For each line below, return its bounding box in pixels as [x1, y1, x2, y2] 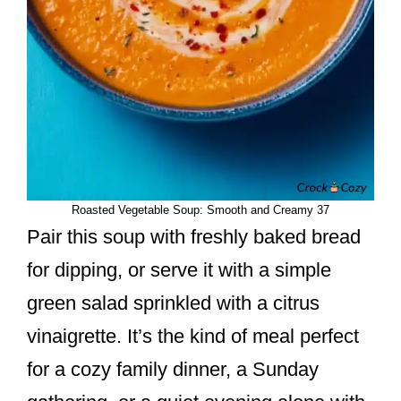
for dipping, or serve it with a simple [27, 259, 331, 282]
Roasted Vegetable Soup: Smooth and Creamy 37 [72, 203, 329, 218]
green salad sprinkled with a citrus [27, 292, 320, 315]
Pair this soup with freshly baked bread [27, 226, 361, 249]
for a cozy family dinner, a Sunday [27, 358, 319, 381]
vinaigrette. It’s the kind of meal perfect [27, 325, 359, 348]
